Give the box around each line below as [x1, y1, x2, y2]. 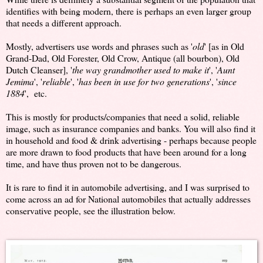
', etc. [25, 87, 47, 100]
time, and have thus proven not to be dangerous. [6, 157, 181, 170]
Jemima [6, 75, 34, 88]
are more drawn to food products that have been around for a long [6, 146, 247, 159]
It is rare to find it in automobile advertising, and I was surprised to [6, 181, 249, 194]
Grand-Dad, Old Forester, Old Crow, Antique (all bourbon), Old [6, 52, 240, 65]
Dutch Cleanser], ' [6, 63, 72, 76]
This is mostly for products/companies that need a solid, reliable [6, 110, 240, 123]
